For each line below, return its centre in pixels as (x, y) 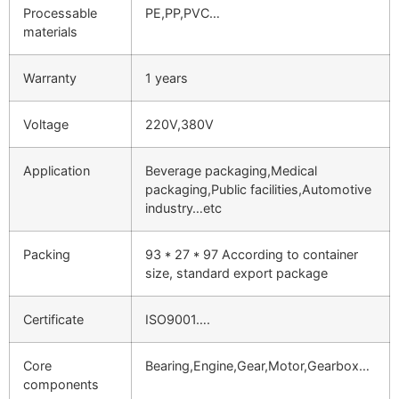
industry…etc (183, 208)
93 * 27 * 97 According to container (252, 255)
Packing (47, 255)
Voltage (46, 125)
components (61, 385)
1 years (167, 78)
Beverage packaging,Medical (231, 171)
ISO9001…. (178, 320)
